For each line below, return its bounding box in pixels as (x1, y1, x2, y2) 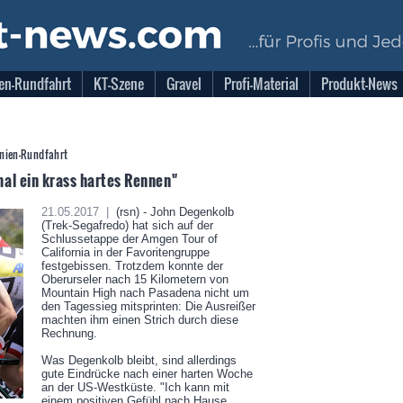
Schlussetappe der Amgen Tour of (40, 232, 218, 246)
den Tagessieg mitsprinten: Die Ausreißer (40, 300, 255, 313)
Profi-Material (224, 73, 299, 94)
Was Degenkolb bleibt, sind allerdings (40, 354, 237, 367)
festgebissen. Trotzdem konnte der (40, 259, 223, 273)
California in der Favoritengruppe (40, 246, 210, 259)
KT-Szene (94, 73, 144, 94)
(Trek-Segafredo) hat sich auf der (40, 219, 213, 232)
